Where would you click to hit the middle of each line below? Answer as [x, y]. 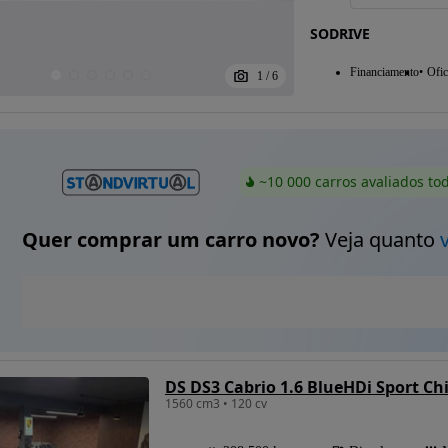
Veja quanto [379, 240]
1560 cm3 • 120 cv [216, 404]
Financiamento [384, 71]
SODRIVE [339, 33]
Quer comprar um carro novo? [170, 240]
